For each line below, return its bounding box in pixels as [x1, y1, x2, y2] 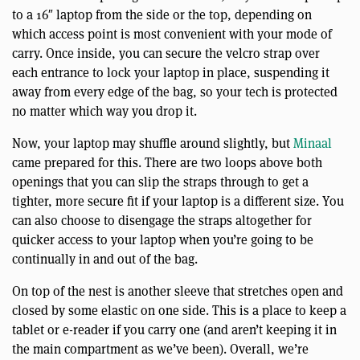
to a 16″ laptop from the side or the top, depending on [12, 6, 312, 23]
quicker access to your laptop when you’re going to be [12, 231, 313, 248]
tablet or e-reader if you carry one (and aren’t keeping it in [12, 321, 337, 338]
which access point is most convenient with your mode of [12, 25, 332, 43]
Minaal [293, 134, 332, 152]
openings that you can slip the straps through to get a [12, 173, 309, 190]
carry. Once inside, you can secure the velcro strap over [12, 44, 320, 62]
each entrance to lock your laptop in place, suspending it [12, 63, 329, 81]
